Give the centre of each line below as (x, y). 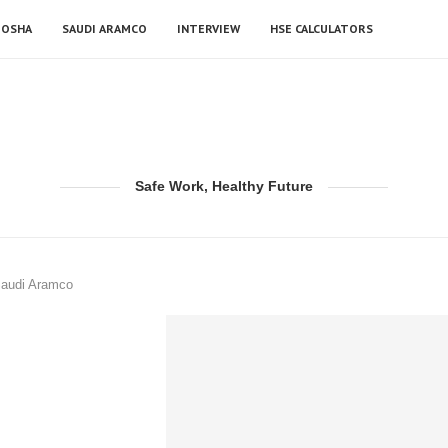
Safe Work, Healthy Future (224, 186)
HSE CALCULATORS (321, 28)
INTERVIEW (208, 28)
